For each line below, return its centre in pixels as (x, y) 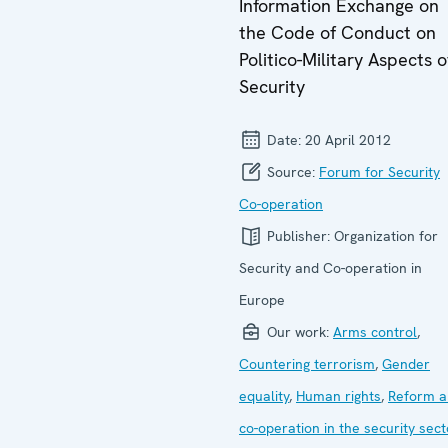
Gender (406, 364)
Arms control (375, 332)
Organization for (386, 236)
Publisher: (298, 236)
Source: (291, 172)
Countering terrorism (307, 364)
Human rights (338, 396)
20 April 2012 (348, 140)
